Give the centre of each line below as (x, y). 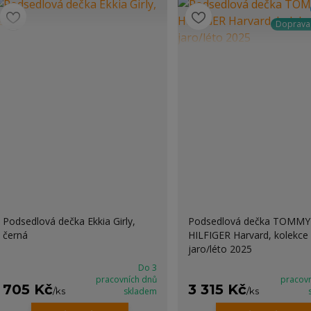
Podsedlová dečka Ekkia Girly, (69, 221)
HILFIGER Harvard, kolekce (248, 235)
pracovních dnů (126, 279)
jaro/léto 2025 (220, 249)
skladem (140, 291)
